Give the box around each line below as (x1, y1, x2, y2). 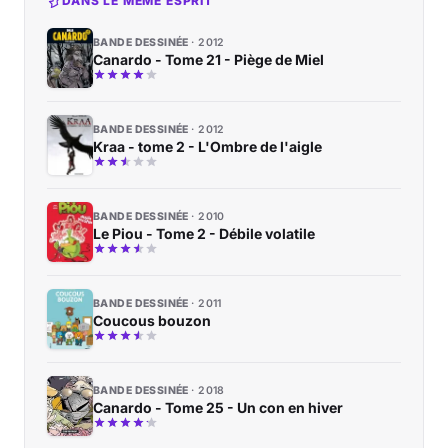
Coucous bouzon (93, 311, 211, 329)
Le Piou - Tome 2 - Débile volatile (93, 224, 315, 242)
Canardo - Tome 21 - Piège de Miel (93, 50, 324, 68)
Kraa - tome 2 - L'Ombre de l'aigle (93, 137, 322, 155)
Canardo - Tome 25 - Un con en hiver (93, 398, 343, 416)
